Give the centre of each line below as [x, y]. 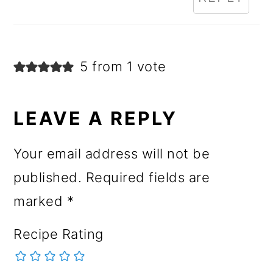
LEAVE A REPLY [96, 118]
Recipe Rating [58, 234]
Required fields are [148, 177]
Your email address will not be [112, 153]
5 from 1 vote [123, 66]
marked [40, 201]
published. [48, 177]
